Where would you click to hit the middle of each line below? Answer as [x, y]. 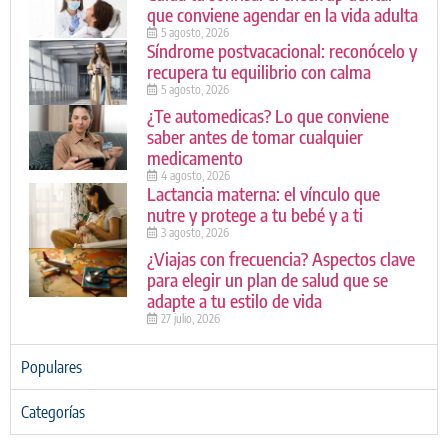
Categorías [53, 412]
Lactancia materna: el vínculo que [263, 194]
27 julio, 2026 [188, 319]
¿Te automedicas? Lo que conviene [267, 116]
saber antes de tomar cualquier [254, 137]
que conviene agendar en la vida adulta [282, 15]
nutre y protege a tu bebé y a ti [254, 215]
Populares [51, 367]
